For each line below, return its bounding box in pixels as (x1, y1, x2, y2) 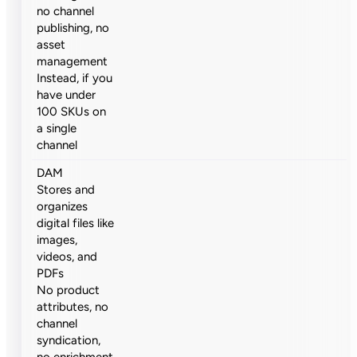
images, (37, 232, 78, 247)
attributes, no (37, 299, 109, 314)
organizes (37, 198, 88, 214)
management (37, 54, 108, 69)
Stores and (37, 182, 96, 197)
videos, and (37, 249, 98, 264)
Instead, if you (37, 71, 113, 86)
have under (37, 88, 96, 103)
